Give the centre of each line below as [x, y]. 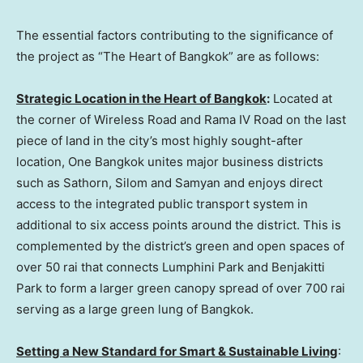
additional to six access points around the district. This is [179, 224]
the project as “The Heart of [98, 56]
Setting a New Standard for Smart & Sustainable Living [177, 351]
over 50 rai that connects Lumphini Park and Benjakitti [171, 267]
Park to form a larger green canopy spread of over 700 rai [181, 288]
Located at [301, 98]
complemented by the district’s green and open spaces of [180, 246]
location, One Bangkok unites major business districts [170, 161]
